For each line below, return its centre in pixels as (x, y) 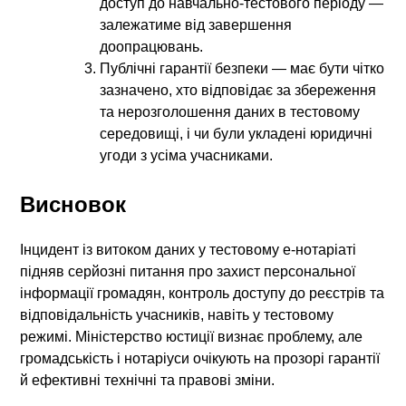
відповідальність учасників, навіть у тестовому (177, 315)
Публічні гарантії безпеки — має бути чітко (242, 69)
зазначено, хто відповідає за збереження (238, 91)
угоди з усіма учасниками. (187, 156)
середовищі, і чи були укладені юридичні (237, 134)
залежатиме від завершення (196, 25)
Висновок (73, 205)
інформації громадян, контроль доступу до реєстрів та (203, 294)
